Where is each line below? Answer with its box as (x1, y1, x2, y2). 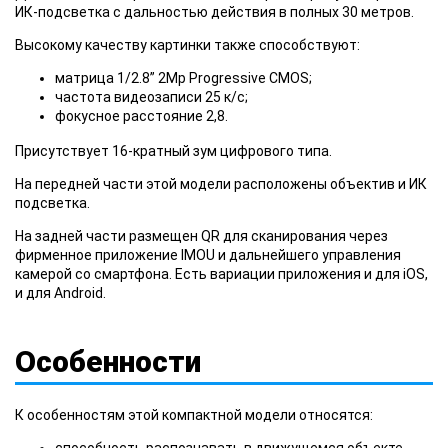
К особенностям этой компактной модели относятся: (15, 406, 373, 423)
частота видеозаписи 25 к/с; (55, 88, 248, 105)
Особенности (15, 343, 201, 379)
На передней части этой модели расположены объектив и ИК (15, 175, 427, 192)
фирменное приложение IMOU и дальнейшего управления (15, 246, 401, 263)
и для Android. (15, 284, 106, 301)
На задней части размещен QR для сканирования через (15, 227, 388, 244)
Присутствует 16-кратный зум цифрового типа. (15, 142, 332, 159)
